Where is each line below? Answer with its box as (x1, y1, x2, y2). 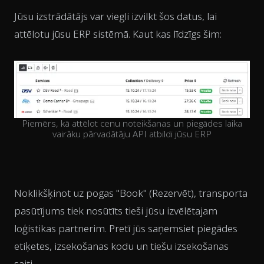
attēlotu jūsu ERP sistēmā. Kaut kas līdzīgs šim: (14, 27, 222, 41)
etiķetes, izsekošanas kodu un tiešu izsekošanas (14, 239, 229, 253)
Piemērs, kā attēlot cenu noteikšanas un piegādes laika (22, 117, 242, 130)
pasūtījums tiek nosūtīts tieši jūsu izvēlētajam (14, 204, 217, 218)
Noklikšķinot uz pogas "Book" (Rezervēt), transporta (14, 186, 247, 200)
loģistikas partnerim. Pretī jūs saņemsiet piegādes (14, 222, 237, 236)
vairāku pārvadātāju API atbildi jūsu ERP (52, 128, 212, 140)
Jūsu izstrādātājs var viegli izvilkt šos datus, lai (14, 9, 217, 23)
